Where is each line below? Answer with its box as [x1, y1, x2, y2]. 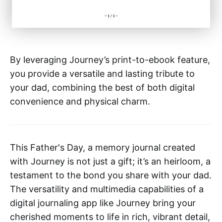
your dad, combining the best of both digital [10, 82, 195, 93]
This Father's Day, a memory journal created [10, 142, 195, 153]
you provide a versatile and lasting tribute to [10, 68, 195, 79]
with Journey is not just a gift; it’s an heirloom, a [10, 156, 211, 166]
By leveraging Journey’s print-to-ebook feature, [10, 54, 210, 65]
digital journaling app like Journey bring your [10, 197, 196, 208]
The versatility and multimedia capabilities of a [10, 183, 204, 194]
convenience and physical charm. [10, 96, 150, 107]
